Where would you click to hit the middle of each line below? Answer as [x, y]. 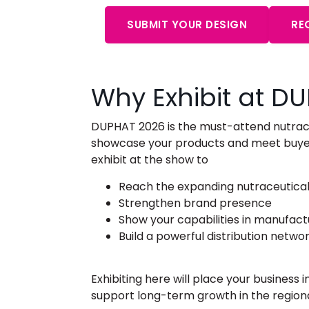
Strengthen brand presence [195, 203]
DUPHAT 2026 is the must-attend [182, 127]
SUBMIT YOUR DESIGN [187, 25]
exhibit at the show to [150, 160]
